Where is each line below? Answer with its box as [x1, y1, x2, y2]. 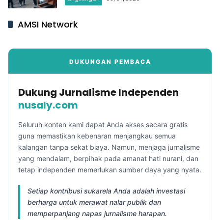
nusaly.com [18, 98, 78, 112]
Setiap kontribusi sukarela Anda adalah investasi [27, 186, 185, 195]
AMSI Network [18, 18, 78, 30]
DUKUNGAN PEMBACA [69, 57, 151, 65]
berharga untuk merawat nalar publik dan [27, 197, 161, 206]
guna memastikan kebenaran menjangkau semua [18, 131, 176, 140]
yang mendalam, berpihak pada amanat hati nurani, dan [18, 154, 198, 163]
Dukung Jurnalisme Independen [18, 85, 179, 99]
